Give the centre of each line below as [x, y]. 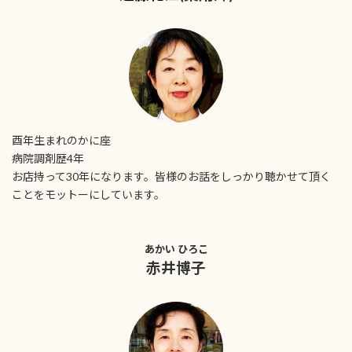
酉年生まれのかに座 [61, 140]
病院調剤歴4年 [48, 158]
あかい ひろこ [176, 249]
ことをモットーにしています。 [88, 194]
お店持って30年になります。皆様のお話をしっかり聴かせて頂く [171, 176]
